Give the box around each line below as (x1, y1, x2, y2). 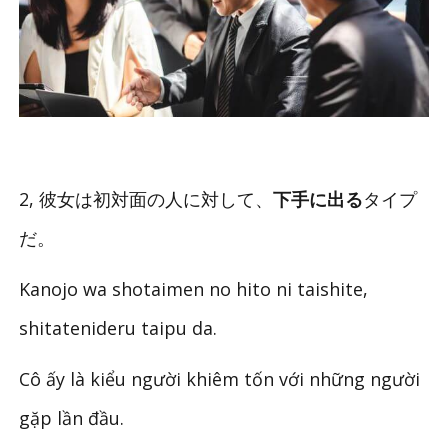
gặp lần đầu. (19, 405, 125, 430)
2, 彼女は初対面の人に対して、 (19, 186, 274, 211)
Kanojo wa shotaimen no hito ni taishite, (19, 276, 369, 301)
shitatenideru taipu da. (19, 315, 218, 340)
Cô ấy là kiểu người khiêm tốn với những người (19, 366, 421, 391)
